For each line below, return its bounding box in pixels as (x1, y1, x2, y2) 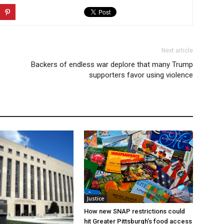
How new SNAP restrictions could (84, 207, 185, 215)
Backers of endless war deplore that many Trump (31, 59, 193, 69)
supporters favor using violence (89, 70, 193, 79)
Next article (161, 46, 193, 54)
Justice (87, 194, 104, 202)
